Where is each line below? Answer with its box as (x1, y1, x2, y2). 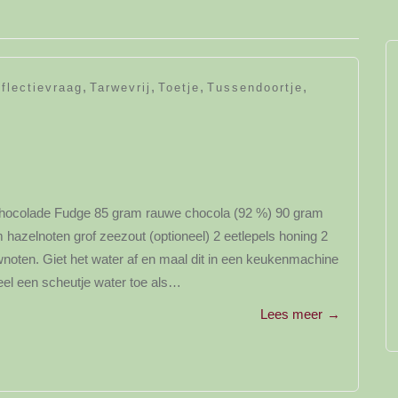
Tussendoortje (207, 81, 303, 94)
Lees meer (260, 306, 322, 322)
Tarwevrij (90, 81, 151, 94)
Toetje (158, 81, 200, 94)
